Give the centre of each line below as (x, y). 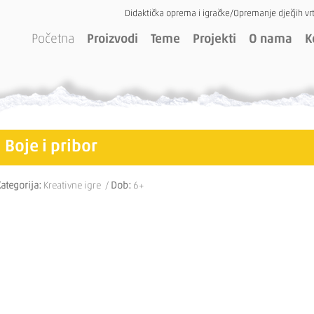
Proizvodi (112, 40)
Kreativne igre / (76, 186)
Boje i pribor (51, 147)
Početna (53, 40)
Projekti (214, 40)
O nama (271, 40)
